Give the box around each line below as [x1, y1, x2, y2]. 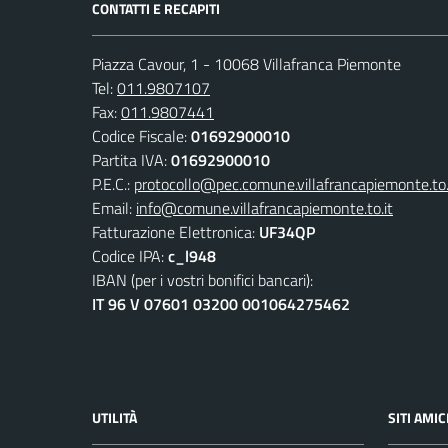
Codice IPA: [92, 243, 168, 268]
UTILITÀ [92, 406, 137, 428]
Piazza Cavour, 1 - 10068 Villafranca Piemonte [92, 51, 401, 76]
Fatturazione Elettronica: [92, 219, 259, 244]
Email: [92, 195, 136, 220]
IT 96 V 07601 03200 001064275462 [92, 291, 350, 316]
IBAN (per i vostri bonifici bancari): [92, 267, 313, 292]
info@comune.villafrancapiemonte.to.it [136, 195, 393, 220]
